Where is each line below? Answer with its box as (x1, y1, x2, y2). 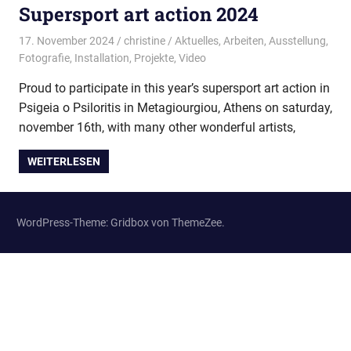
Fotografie (19, 51, 70, 64)
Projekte (134, 51, 174, 64)
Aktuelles (174, 34, 219, 47)
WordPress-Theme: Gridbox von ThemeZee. (16, 215, 225, 229)
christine (123, 34, 165, 47)
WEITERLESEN (27, 154, 101, 168)
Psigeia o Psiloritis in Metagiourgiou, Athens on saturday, (19, 100, 332, 115)
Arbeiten (223, 34, 264, 47)
